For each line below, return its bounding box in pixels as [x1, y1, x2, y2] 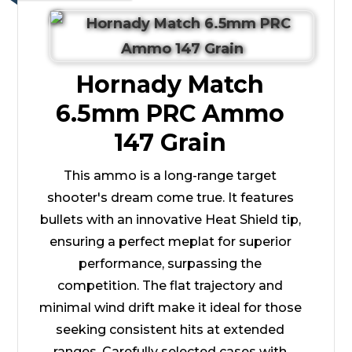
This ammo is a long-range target [64, 167, 277, 183]
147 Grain [114, 127, 226, 157]
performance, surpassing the [79, 255, 262, 271]
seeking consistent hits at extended [56, 321, 284, 337]
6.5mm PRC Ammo [56, 98, 284, 128]
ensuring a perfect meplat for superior [49, 233, 291, 249]
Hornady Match [76, 69, 264, 99]
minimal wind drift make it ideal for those [38, 299, 302, 315]
